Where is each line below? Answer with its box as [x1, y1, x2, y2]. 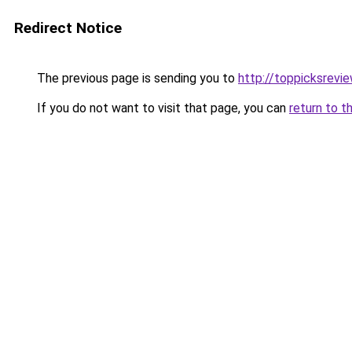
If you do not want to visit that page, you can [34, 101, 289, 115]
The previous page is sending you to [34, 71, 238, 86]
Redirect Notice [14, 19, 122, 37]
